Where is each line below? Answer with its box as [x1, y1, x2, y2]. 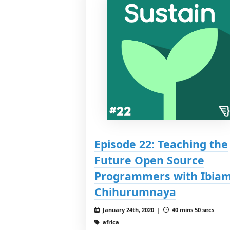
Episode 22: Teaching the [94, 136, 228, 151]
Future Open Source [94, 152, 204, 167]
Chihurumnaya [94, 184, 176, 199]
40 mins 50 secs [170, 205, 214, 214]
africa [101, 218, 119, 226]
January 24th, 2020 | [101, 205, 163, 214]
